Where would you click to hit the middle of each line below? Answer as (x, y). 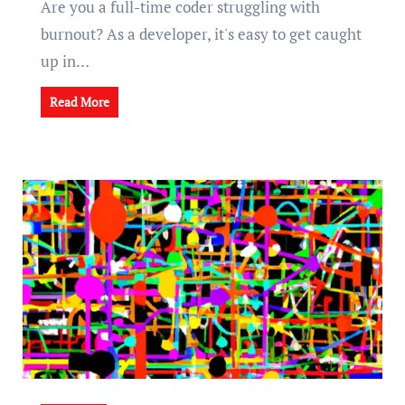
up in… (65, 61)
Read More (79, 102)
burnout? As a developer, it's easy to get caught (201, 34)
